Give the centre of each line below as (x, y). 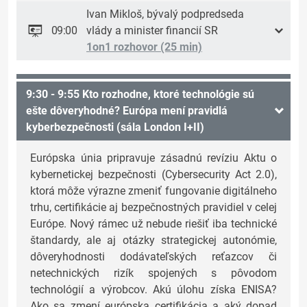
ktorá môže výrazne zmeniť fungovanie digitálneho (153, 191)
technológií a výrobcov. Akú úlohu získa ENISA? (153, 290)
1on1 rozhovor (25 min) (144, 47)
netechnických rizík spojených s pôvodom (153, 273)
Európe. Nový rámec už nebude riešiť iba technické (153, 224)
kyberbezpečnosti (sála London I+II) (115, 127)
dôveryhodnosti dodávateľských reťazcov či (153, 257)
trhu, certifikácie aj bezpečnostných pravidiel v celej (153, 208)
